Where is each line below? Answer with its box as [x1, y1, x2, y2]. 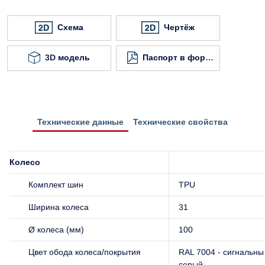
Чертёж [164, 22, 195, 32]
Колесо [9, 157, 40, 167]
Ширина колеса [28, 202, 89, 212]
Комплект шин [28, 179, 83, 189]
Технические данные [37, 117, 124, 127]
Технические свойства [133, 117, 228, 127]
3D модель [44, 52, 90, 62]
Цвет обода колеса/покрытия [28, 247, 141, 257]
